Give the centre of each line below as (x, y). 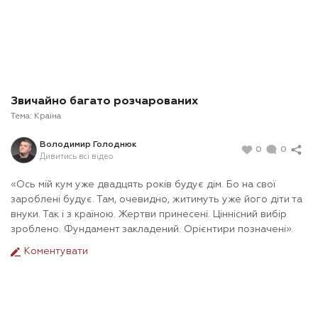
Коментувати (55, 252)
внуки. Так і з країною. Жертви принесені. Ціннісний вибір (149, 215)
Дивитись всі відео (76, 156)
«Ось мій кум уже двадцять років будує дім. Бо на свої (143, 185)
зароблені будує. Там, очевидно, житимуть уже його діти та (157, 200)
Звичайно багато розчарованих (104, 102)
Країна (48, 117)
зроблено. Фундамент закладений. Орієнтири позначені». (152, 230)
